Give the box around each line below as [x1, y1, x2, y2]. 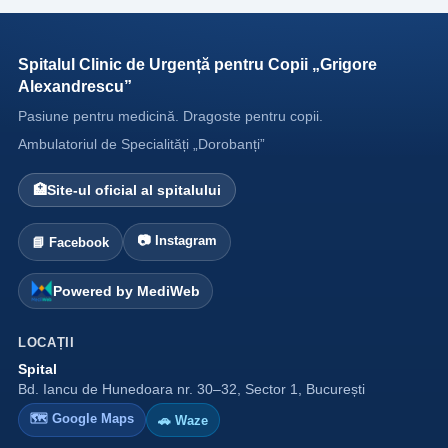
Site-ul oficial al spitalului [47, 182, 221, 198]
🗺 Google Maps [30, 411, 134, 426]
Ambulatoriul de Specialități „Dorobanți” [18, 136, 265, 152]
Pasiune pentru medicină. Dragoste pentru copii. [18, 108, 323, 124]
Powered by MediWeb [53, 283, 200, 299]
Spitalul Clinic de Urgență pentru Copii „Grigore [18, 55, 377, 73]
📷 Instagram [137, 233, 217, 248]
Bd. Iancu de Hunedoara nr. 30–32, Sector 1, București [18, 381, 365, 397]
